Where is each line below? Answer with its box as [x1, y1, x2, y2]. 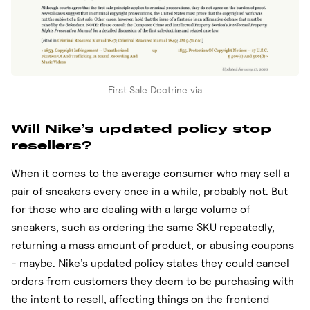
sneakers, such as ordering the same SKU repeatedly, [11, 221, 275, 235]
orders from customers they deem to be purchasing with [11, 275, 294, 289]
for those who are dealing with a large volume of [11, 203, 250, 217]
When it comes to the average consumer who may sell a [11, 167, 289, 181]
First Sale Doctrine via [107, 84, 202, 96]
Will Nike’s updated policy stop [11, 120, 271, 137]
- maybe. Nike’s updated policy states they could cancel [11, 257, 289, 271]
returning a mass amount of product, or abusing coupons [11, 239, 294, 253]
